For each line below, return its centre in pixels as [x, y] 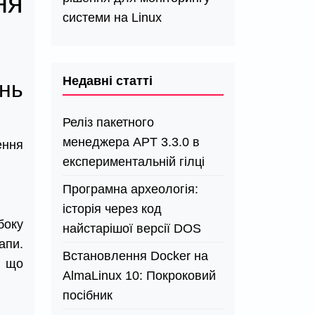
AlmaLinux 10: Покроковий [139, 276]
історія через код [112, 209]
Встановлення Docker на [135, 256]
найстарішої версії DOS [132, 229]
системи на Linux [112, 18]
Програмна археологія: [130, 189]
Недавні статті [108, 81]
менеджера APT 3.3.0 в [131, 142]
